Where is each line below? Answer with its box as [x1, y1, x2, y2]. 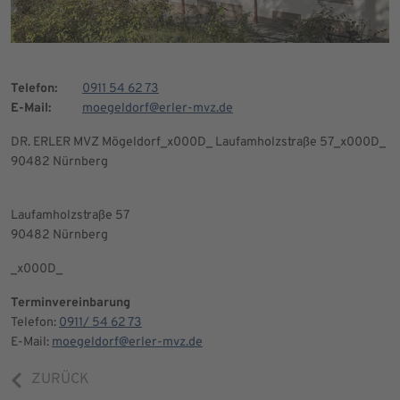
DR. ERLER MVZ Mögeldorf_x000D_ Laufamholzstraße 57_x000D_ [11, 134, 386, 151]
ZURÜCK [30, 371, 89, 389]
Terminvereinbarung [11, 295, 130, 312]
